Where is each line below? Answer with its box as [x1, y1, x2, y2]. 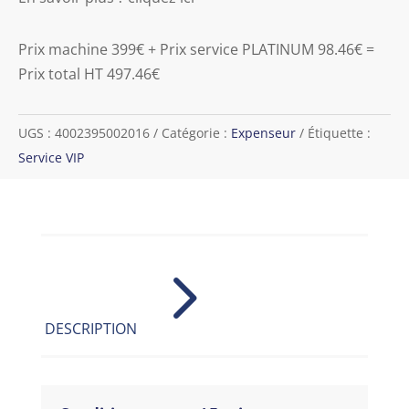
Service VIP [18, 148, 84, 166]
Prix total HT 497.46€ [18, 63, 160, 84]
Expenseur [231, 123, 296, 142]
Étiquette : [308, 123, 371, 142]
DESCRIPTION [44, 318, 137, 339]
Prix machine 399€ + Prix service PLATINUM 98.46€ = [18, 38, 374, 59]
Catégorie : [162, 123, 231, 142]
